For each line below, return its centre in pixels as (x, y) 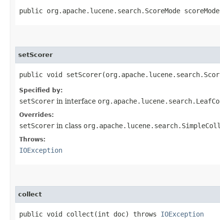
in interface (76, 101)
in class (69, 126)
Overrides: (37, 115)
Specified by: (41, 90)
